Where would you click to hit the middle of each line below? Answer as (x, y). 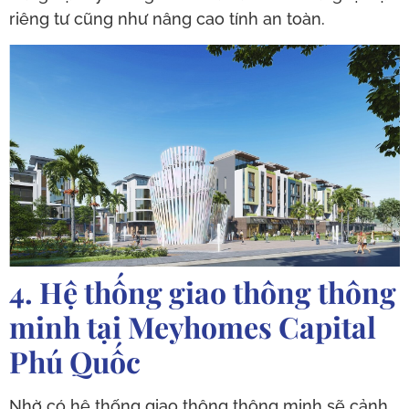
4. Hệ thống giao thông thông (203, 291)
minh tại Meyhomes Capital (193, 326)
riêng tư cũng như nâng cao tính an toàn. (167, 19)
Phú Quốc (75, 361)
